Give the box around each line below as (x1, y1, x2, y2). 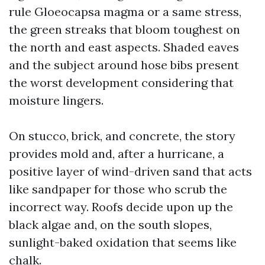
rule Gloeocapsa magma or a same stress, (9, 4, 241, 19)
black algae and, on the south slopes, (9, 217, 212, 232)
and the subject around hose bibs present (9, 57, 239, 72)
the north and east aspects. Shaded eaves (9, 40, 239, 54)
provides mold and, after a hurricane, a (9, 146, 224, 161)
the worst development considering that (9, 75, 234, 90)
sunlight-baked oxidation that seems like (9, 235, 237, 250)
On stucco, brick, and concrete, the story (9, 128, 235, 143)
